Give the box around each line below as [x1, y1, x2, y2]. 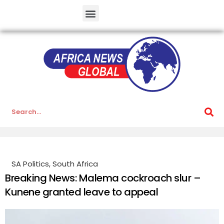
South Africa [52, 158, 98, 169]
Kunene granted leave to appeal [5, 185, 158, 199]
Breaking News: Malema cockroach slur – [5, 171, 200, 185]
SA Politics [11, 158, 49, 169]
